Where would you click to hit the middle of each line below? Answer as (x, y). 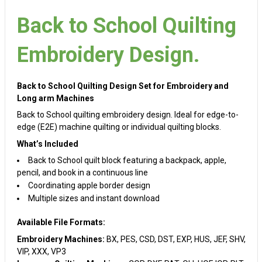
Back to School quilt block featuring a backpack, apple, (127, 160)
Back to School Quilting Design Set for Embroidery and (123, 86)
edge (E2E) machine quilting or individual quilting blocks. (119, 127)
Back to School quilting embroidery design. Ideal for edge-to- (127, 115)
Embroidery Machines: (61, 239)
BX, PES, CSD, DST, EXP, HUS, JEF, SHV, (175, 239)
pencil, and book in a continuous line (82, 173)
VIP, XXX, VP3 (41, 251)
